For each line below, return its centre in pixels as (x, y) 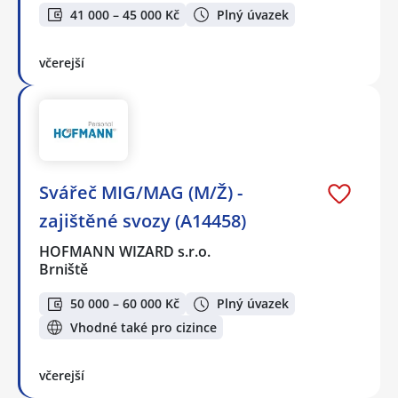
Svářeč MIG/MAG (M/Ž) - (141, 192)
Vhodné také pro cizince (143, 327)
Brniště (64, 269)
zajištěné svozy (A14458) (143, 220)
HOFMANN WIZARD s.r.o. (126, 251)
